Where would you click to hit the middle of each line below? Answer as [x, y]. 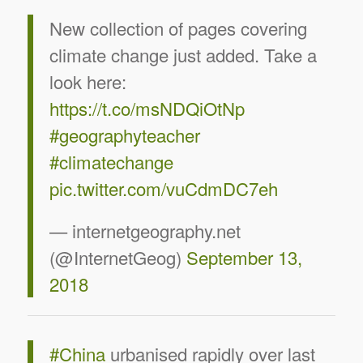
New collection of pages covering [178, 28]
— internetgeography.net [145, 231]
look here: [88, 81]
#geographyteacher [124, 135]
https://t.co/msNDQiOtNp [147, 108]
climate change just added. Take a [183, 55]
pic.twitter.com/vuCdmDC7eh [163, 188]
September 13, [244, 257]
